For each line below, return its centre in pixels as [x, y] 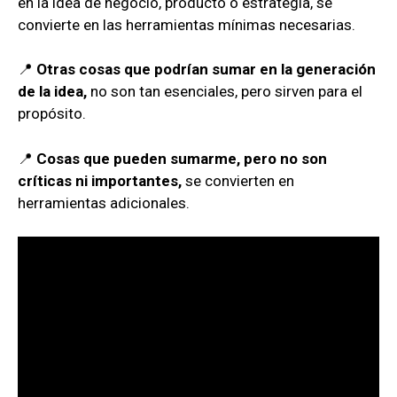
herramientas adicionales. [104, 202]
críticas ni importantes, [101, 180]
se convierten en [240, 180]
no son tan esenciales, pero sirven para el [225, 92]
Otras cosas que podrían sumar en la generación [206, 70]
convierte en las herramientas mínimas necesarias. [187, 24]
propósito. [52, 114]
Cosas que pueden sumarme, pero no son [182, 158]
